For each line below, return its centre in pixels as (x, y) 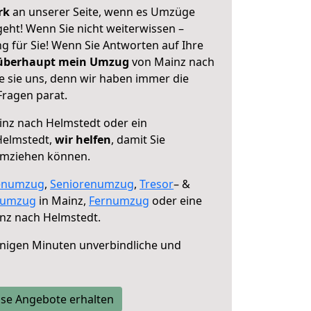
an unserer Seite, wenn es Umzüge (104, 12)
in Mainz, (62, 201)
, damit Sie (138, 140)
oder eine (176, 201)
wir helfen (83, 140)
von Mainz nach (172, 62)
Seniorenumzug (92, 184)
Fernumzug (119, 201)
